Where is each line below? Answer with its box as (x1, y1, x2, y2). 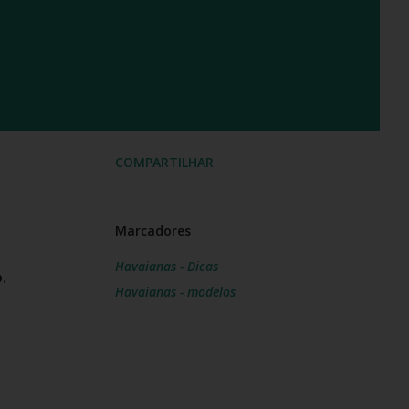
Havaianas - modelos (115, 282, 236, 300)
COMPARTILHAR (115, 152, 214, 171)
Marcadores (115, 221, 191, 239)
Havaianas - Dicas (115, 257, 218, 275)
